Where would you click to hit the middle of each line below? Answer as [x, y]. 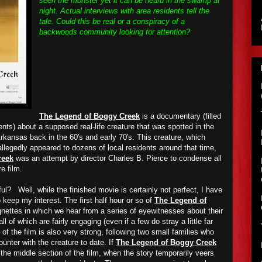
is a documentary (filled [180, 116]
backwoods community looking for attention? [115, 32]
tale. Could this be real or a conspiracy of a [112, 21]
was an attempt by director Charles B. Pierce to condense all [118, 158]
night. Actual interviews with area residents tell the [124, 11]
